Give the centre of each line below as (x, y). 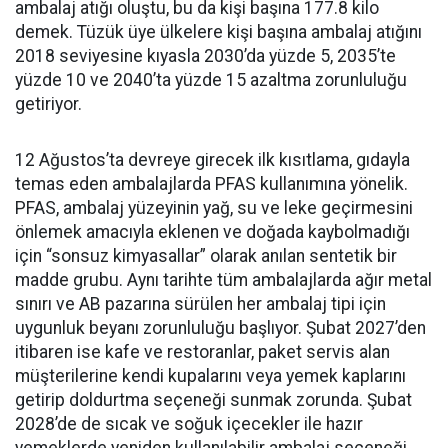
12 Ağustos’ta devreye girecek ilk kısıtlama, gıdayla (212, 160)
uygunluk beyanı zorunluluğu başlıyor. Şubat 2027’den (220, 328)
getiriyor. (48, 104)
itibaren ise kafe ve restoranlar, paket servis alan (202, 352)
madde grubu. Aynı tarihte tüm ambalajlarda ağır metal (223, 280)
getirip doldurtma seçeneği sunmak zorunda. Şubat (213, 400)
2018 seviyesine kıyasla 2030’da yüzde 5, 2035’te (205, 56)
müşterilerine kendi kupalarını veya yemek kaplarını (210, 376)
